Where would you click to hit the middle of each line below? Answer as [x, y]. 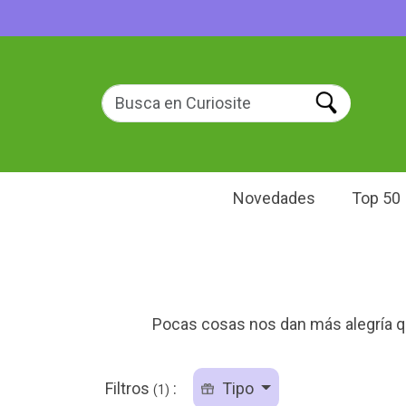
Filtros [129, 388]
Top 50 [376, 198]
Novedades [274, 198]
